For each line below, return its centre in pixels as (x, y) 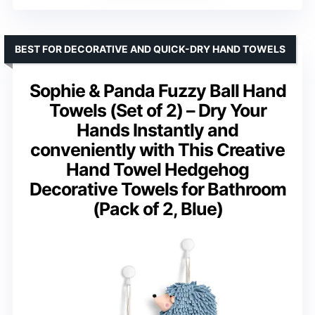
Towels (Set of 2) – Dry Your (157, 111)
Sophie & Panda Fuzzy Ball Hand (157, 91)
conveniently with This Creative (157, 150)
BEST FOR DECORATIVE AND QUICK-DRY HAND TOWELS (150, 49)
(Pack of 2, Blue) (157, 209)
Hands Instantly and (157, 130)
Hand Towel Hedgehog (157, 170)
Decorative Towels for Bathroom (157, 189)
